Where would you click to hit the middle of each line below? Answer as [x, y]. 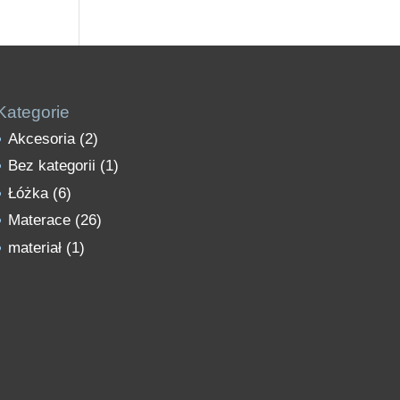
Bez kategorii [51, 166]
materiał [34, 247]
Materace [39, 220]
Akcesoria [41, 138]
